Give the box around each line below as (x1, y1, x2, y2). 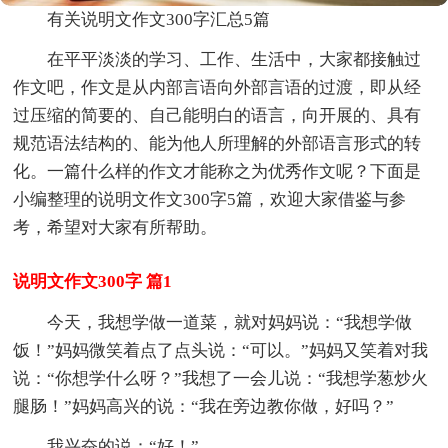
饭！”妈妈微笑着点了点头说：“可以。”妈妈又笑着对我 (13, 340, 429, 360)
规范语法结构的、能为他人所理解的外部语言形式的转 (13, 133, 422, 153)
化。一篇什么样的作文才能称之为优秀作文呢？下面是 (13, 161, 422, 181)
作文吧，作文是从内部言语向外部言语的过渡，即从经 (13, 77, 422, 97)
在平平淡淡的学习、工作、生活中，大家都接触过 (47, 49, 422, 69)
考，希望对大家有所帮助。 (13, 217, 218, 237)
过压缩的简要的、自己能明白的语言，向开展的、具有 (13, 105, 422, 125)
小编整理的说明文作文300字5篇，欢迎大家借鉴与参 (13, 189, 407, 209)
